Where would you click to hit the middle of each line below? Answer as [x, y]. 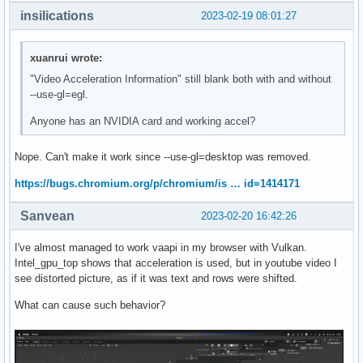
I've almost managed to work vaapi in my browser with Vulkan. [161, 247]
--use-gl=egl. [60, 94]
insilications [57, 15]
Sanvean [47, 216]
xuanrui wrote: [66, 58]
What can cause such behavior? [90, 305]
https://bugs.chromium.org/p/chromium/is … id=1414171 [157, 183]
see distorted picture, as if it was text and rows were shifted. [156, 278]
